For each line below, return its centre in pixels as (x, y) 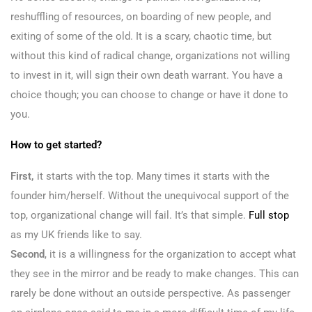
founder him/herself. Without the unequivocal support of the (150, 195)
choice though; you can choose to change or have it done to (149, 94)
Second (28, 254)
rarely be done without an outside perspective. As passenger (150, 293)
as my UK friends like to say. (76, 234)
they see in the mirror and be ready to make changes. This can (155, 273)
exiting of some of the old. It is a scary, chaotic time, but (141, 36)
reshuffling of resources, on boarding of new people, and (141, 16)
